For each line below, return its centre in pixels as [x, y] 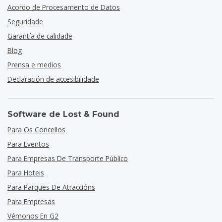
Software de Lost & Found [63, 114]
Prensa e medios [34, 65]
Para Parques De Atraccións [51, 187]
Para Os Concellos [36, 130]
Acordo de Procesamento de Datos [64, 7]
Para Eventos [28, 144]
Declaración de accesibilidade [53, 79]
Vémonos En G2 [33, 216]
